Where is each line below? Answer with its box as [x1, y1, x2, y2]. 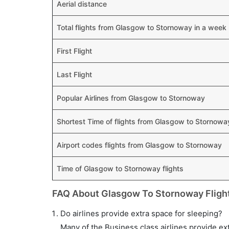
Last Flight [57, 70, 92, 79]
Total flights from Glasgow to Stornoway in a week [57, 23, 226, 32]
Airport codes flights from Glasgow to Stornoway [57, 141, 222, 149]
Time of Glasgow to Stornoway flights [57, 164, 184, 173]
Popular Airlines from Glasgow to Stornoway [57, 94, 205, 102]
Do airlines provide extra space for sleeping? [60, 209, 222, 218]
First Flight [57, 47, 92, 55]
